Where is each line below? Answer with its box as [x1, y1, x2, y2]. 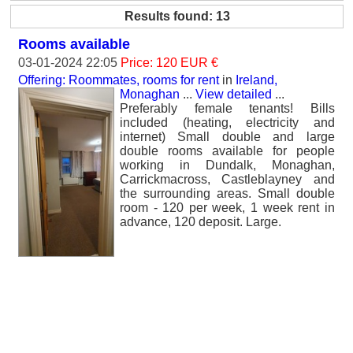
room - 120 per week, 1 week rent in [120, 201, 335, 214]
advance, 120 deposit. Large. [120, 215, 281, 229]
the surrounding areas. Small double [120, 187, 335, 200]
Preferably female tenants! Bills [120, 102, 335, 115]
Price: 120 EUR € [121, 56, 218, 69]
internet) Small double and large [120, 130, 335, 143]
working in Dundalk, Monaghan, [120, 158, 335, 172]
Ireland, [236, 73, 277, 87]
